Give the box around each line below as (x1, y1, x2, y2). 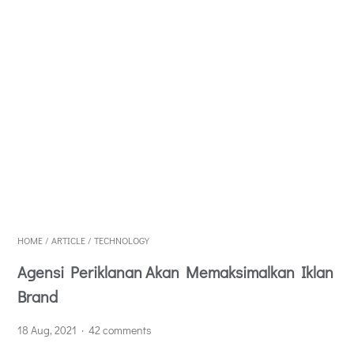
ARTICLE (51, 233, 85, 247)
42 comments (88, 322, 153, 337)
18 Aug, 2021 (17, 322, 79, 337)
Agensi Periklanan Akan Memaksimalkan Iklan (17, 261, 333, 282)
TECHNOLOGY (94, 233, 149, 247)
